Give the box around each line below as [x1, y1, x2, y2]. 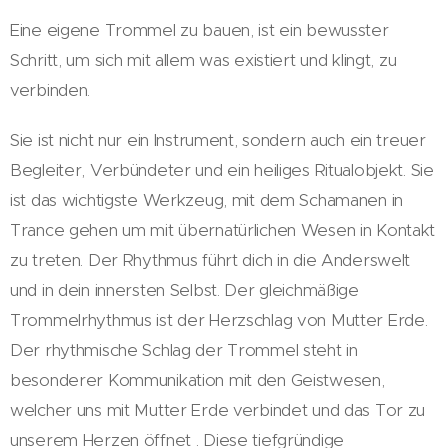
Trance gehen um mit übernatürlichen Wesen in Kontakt [10, 218, 436, 241]
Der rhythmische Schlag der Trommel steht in [10, 338, 358, 361]
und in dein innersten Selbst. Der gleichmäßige [10, 278, 359, 301]
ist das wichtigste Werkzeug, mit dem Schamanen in [10, 188, 404, 211]
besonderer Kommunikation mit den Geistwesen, [10, 368, 385, 391]
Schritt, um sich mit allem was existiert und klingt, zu [10, 48, 397, 71]
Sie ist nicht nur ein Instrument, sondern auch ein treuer [10, 128, 426, 151]
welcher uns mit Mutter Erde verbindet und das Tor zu [10, 398, 426, 421]
